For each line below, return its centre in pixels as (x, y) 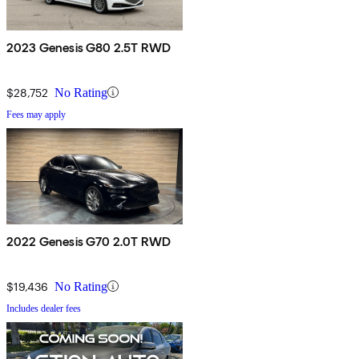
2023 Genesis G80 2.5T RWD (89, 47)
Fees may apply (36, 114)
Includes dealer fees (44, 308)
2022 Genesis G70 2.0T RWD (89, 241)
